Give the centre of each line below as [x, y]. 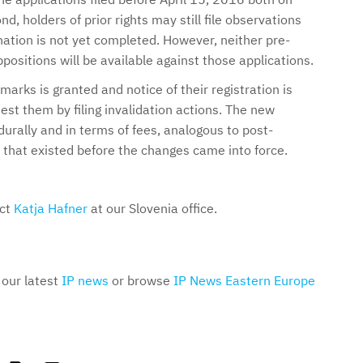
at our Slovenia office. [152, 209]
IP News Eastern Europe [244, 281]
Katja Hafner [51, 209]
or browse [141, 281]
